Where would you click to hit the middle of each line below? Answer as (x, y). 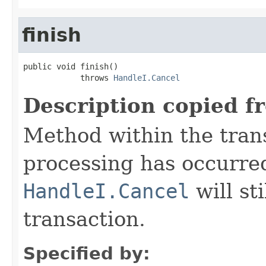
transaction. (84, 219)
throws (68, 77)
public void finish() (71, 66)
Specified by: (87, 253)
